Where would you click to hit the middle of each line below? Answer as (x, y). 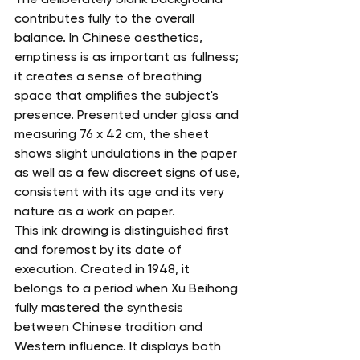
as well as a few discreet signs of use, (129, 172)
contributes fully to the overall (106, 18)
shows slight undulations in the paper (127, 153)
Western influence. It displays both (119, 346)
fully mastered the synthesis (100, 307)
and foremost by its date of (99, 249)
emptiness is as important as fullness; (128, 56)
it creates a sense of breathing (110, 76)
